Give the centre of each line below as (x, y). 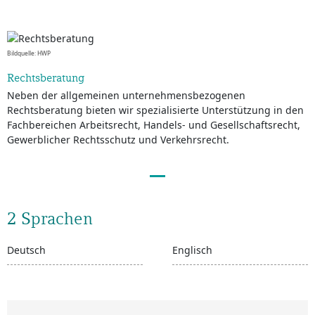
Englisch (193, 250)
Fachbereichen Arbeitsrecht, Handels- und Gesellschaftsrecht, (154, 125)
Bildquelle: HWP (29, 54)
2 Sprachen (50, 219)
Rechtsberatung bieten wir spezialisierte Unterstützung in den (155, 110)
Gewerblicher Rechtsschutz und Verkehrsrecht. (118, 140)
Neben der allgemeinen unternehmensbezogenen (126, 96)
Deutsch (26, 250)
